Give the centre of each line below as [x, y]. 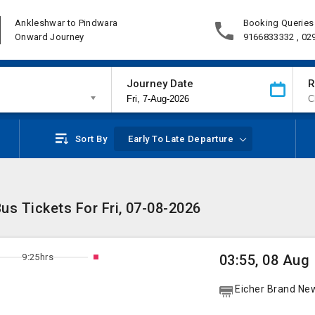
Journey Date [160, 84]
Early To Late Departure [181, 139]
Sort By [91, 139]
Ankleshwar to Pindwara [66, 22]
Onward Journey [50, 37]
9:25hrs [38, 257]
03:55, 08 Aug [265, 260]
